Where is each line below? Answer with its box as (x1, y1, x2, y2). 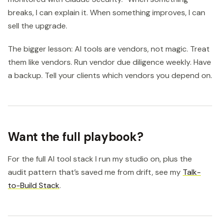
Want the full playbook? (8, 129, 143, 144)
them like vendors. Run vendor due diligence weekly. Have (8, 56, 211, 67)
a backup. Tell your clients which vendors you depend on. (8, 70, 212, 81)
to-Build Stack (8, 180, 59, 191)
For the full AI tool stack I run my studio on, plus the (8, 153, 192, 164)
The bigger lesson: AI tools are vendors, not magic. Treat (8, 43, 210, 54)
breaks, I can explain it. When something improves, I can (8, 7, 205, 18)
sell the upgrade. (8, 21, 67, 31)
